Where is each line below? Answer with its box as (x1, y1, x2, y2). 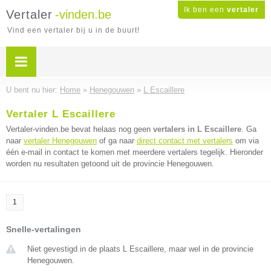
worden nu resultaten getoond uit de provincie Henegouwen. (6, 159, 214, 168)
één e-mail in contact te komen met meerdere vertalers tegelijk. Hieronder (6, 148, 263, 157)
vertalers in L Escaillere (153, 125, 241, 134)
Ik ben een (184, 5, 227, 14)
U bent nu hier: (6, 85, 60, 94)
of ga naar (97, 136, 137, 145)
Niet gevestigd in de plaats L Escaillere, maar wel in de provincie (27, 244, 253, 253)
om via (233, 136, 259, 145)
